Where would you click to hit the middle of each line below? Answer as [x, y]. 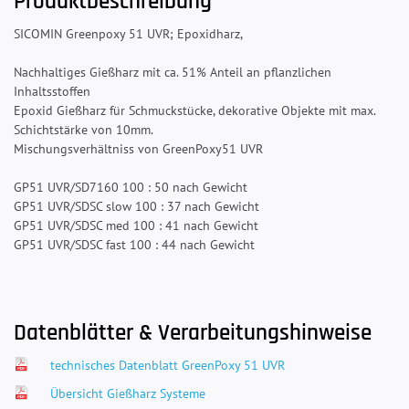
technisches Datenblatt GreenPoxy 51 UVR [168, 366]
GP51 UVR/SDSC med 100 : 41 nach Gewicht [136, 226]
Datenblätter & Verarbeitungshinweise [193, 334]
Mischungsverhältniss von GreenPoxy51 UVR [138, 149]
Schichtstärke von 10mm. [84, 130]
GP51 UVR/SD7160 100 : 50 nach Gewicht [131, 188]
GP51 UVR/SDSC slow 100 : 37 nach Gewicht [136, 207]
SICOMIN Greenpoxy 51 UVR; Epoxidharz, [128, 34]
